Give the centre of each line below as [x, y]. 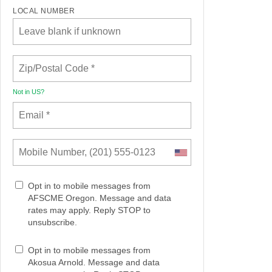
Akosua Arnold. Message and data [94, 263]
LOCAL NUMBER [44, 11]
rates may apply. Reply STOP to [89, 210]
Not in [22, 92]
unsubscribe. [53, 223]
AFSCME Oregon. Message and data [100, 198]
